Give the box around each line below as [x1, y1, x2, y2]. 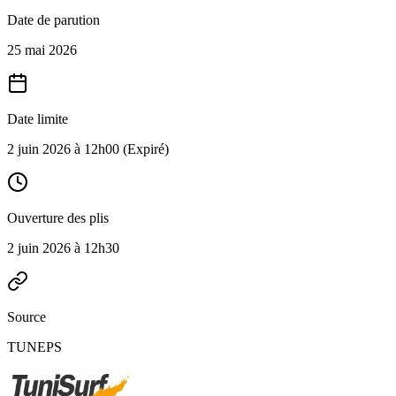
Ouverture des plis [7, 210, 109, 225]
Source [7, 309, 46, 324]
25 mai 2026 [7, 42, 77, 57]
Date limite [7, 111, 68, 126]
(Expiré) [119, 141, 169, 156]
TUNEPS [7, 339, 62, 354]
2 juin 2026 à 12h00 [7, 141, 119, 156]
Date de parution [7, 12, 100, 27]
